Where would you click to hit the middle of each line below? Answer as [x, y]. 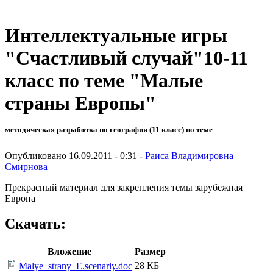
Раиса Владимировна [189, 155]
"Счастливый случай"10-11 [126, 58]
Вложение [69, 252]
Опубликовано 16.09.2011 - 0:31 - [75, 155]
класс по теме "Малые [104, 81]
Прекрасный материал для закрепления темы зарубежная [124, 187]
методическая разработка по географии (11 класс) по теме [109, 130]
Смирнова [26, 166]
